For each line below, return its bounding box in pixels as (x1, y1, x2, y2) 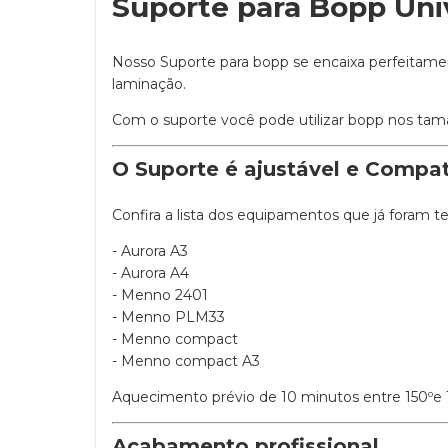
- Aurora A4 (112, 264, 189, 283)
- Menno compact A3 (112, 352, 260, 371)
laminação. (112, 75, 186, 94)
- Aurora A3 (112, 242, 188, 261)
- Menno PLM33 (112, 308, 225, 327)
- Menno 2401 (112, 286, 208, 305)
